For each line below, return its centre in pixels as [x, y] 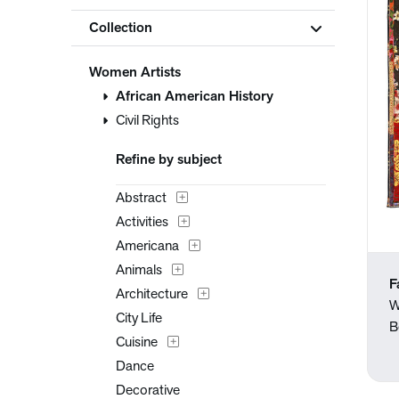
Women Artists [135, 73]
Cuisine [137, 343]
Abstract [141, 199]
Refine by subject [169, 160]
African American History [195, 97]
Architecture [152, 295]
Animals [139, 271]
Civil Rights [147, 121]
